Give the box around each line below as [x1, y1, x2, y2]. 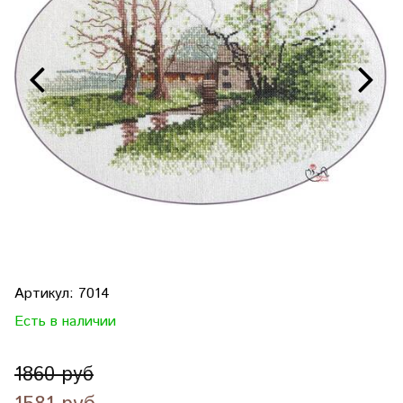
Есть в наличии [14, 311, 116, 332]
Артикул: [14, 283, 78, 304]
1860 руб [14, 361, 94, 390]
